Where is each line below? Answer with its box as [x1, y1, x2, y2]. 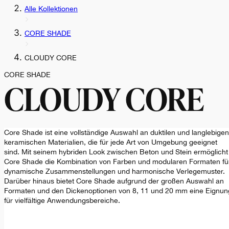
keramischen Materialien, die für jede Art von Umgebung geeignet [4, 138, 217, 147]
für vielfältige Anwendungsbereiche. [4, 196, 120, 205]
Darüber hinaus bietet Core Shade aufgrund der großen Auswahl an [4, 177, 224, 186]
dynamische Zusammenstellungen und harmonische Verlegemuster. [4, 167, 225, 176]
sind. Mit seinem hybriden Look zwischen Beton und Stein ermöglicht [4, 148, 228, 156]
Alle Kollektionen [25, 5, 78, 13]
